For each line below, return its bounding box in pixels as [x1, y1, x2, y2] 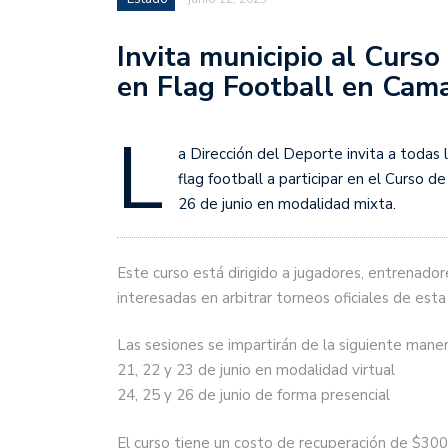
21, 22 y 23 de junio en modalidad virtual [117, 360, 395, 381]
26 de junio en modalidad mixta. [178, 194, 396, 215]
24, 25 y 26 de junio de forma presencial [117, 385, 390, 406]
